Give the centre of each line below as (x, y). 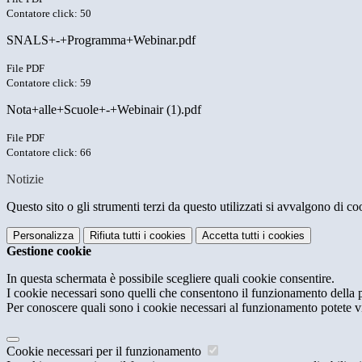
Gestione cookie (49, 251)
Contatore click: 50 (49, 14)
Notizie (25, 179)
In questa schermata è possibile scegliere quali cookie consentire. (170, 279)
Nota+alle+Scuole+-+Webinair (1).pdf (104, 110)
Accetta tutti (231, 236)
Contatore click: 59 (49, 83)
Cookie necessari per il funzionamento (105, 351)
